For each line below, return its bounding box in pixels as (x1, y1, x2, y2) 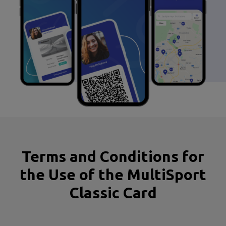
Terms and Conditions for (22, 147, 204, 165)
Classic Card (69, 184, 157, 201)
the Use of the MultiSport (20, 165, 206, 183)
